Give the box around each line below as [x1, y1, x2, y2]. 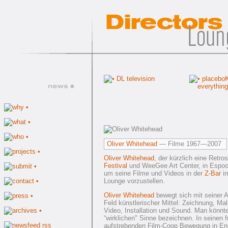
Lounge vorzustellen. [104, 177, 165, 185]
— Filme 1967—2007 [157, 140, 221, 148]
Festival [104, 162, 127, 169]
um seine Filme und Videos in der [104, 169, 205, 177]
